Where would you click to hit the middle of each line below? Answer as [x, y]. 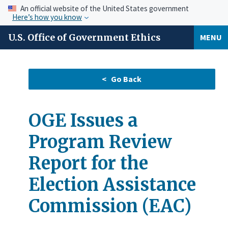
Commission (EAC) [110, 206]
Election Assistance [112, 184]
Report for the [88, 163]
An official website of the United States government [105, 8]
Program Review [100, 142]
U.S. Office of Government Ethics [84, 37]
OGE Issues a [83, 120]
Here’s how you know [47, 17]
